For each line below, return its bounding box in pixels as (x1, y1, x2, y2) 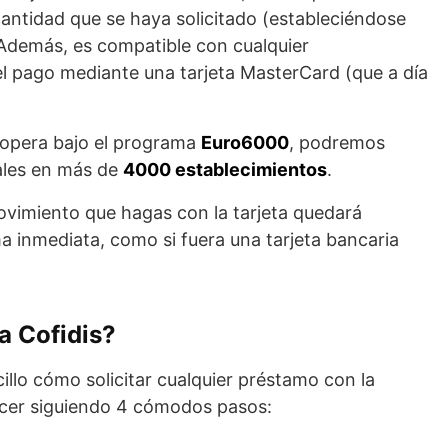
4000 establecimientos (123, 158, 327, 180)
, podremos (289, 131, 385, 153)
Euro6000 (201, 131, 289, 153)
